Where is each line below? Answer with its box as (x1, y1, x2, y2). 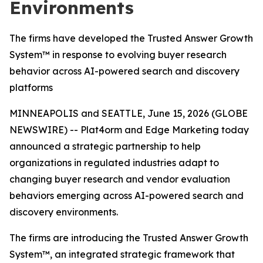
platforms (9, 82, 53, 93)
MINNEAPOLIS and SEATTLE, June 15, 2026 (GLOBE (9, 107, 248, 119)
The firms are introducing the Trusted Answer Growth (9, 232, 248, 244)
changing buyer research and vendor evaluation (9, 173, 230, 185)
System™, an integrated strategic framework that (9, 248, 235, 260)
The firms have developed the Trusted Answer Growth (9, 32, 253, 44)
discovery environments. (9, 206, 118, 218)
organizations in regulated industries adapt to (9, 157, 219, 168)
